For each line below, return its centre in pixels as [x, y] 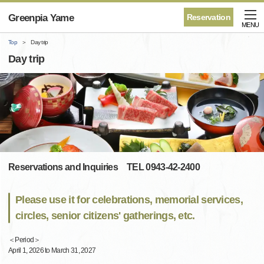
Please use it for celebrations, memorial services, [129, 200]
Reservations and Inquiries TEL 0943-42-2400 [104, 167]
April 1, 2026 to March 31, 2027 [52, 251]
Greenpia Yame [41, 18]
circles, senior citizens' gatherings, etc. [105, 216]
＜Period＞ [24, 240]
